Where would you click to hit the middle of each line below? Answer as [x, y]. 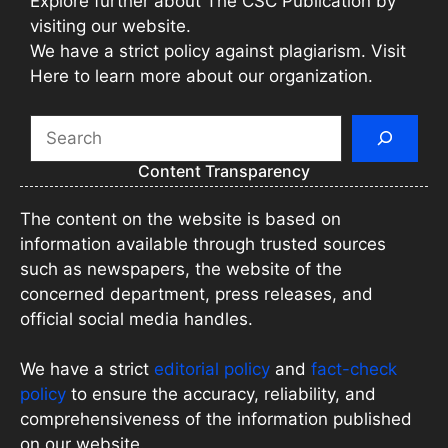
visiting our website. [110, 26]
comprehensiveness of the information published [216, 419]
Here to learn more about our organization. [201, 76]
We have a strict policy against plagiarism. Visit [218, 51]
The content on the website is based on [180, 218]
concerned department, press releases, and [196, 293]
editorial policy [212, 369]
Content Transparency [224, 170]
